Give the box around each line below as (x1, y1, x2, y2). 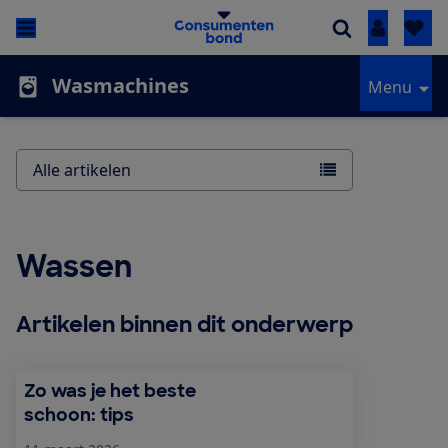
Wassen (16, 247, 132, 287)
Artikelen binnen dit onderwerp (16, 310, 353, 340)
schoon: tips (24, 403, 134, 428)
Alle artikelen (33, 159, 131, 182)
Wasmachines (52, 72, 189, 100)
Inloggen (377, 17, 445, 40)
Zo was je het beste (24, 379, 196, 404)
